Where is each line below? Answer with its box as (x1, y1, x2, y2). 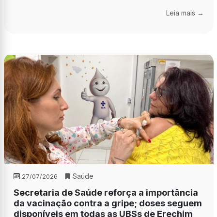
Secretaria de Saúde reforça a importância (13, 187, 198, 198)
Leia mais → (166, 9, 204, 17)
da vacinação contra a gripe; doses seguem (13, 198, 202, 208)
